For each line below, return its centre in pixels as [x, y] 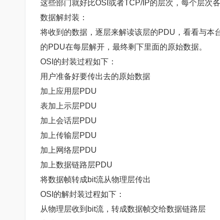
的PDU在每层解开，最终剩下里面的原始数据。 [124, 47]
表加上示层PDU [69, 106]
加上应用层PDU [69, 91]
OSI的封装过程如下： [78, 61]
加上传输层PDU [69, 135]
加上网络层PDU [69, 150]
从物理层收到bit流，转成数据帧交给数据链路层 [123, 209]
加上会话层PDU [69, 120]
